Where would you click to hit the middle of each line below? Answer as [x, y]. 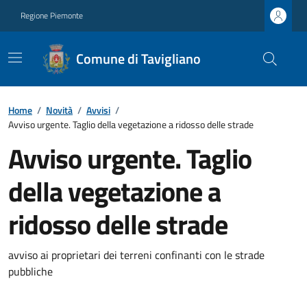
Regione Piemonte [52, 15]
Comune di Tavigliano [139, 59]
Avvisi [98, 110]
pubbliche [30, 271]
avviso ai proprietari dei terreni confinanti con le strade [136, 255]
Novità [59, 110]
